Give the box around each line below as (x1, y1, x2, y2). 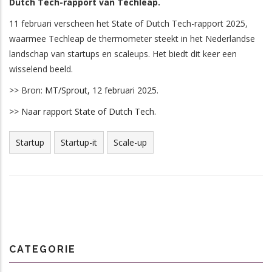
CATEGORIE (9, 243, 76, 256)
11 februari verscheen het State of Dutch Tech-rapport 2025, (9, 18, 248, 30)
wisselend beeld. (9, 63, 73, 75)
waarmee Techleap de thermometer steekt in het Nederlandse (9, 33, 255, 45)
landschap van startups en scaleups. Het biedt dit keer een (9, 48, 237, 60)
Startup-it (61, 137, 97, 149)
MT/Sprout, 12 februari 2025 (45, 84, 157, 97)
